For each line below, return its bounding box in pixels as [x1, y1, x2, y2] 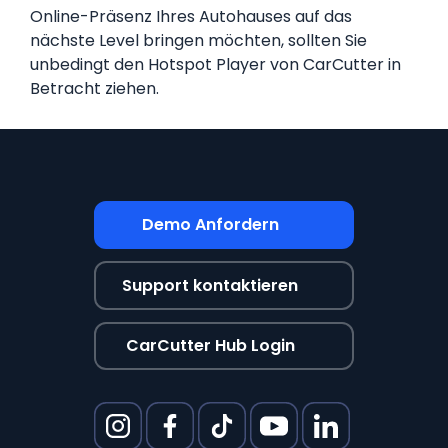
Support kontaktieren [122, 273, 298, 297]
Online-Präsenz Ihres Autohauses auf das [30, 5, 352, 29]
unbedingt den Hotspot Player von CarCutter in [30, 53, 401, 77]
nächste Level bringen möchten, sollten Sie [30, 29, 367, 53]
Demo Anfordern [141, 213, 279, 237]
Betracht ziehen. [30, 77, 159, 101]
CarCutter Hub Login [125, 334, 295, 358]
